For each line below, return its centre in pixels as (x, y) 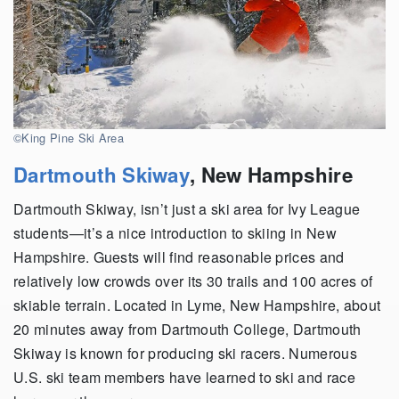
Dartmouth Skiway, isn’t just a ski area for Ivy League (187, 208)
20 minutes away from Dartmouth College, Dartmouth (187, 329)
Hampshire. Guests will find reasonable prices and (179, 256)
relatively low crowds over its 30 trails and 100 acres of (193, 281)
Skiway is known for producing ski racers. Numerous (186, 353)
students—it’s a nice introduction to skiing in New (175, 232)
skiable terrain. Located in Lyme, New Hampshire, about (197, 305)
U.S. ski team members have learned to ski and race (185, 377)
